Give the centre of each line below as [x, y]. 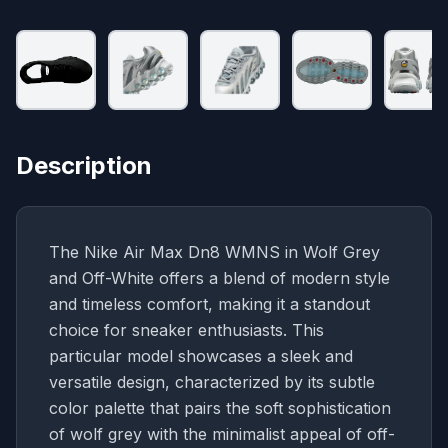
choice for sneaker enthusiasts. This [186, 329]
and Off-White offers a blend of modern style [219, 277]
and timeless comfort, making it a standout [209, 303]
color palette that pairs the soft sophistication [220, 407]
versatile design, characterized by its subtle [212, 381]
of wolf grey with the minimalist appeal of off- [222, 433]
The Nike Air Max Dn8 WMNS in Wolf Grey [214, 251]
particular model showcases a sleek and [201, 355]
